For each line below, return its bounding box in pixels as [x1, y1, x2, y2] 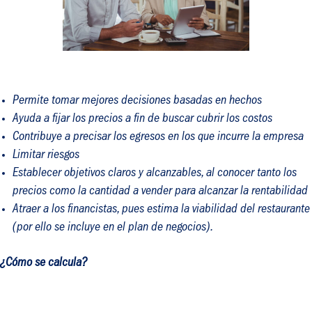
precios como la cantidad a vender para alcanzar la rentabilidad [13, 186, 308, 199]
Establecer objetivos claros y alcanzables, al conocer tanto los [13, 168, 297, 181]
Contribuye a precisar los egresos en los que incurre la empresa [13, 132, 304, 145]
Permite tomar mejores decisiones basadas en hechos [13, 95, 262, 109]
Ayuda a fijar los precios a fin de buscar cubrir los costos [13, 114, 272, 127]
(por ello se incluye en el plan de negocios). [13, 222, 213, 235]
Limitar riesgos [13, 150, 79, 163]
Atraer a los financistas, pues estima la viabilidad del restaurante [13, 204, 310, 217]
